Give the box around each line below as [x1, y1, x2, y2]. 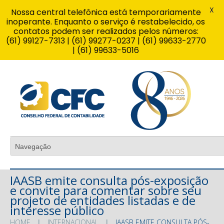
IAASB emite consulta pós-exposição [10, 171, 208, 188]
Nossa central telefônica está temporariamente [10, 6, 201, 18]
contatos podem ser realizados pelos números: [13, 25, 198, 37]
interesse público [10, 201, 104, 218]
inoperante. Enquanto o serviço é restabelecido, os [6, 16, 205, 27]
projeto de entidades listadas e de [10, 191, 195, 208]
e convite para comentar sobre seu [10, 181, 201, 198]
